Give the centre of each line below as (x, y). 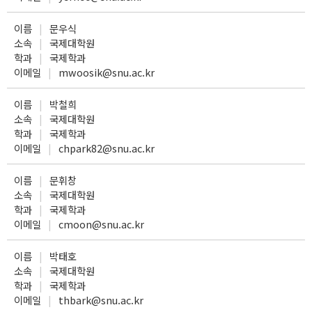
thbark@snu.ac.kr (101, 300)
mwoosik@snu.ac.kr (107, 72)
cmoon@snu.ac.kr (101, 224)
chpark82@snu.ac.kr (107, 148)
